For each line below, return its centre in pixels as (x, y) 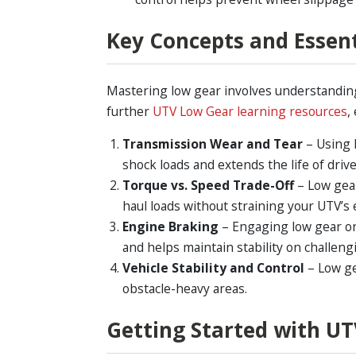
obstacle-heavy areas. (184, 289)
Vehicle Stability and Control (213, 268)
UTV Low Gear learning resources (250, 111)
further (130, 111)
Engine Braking (170, 227)
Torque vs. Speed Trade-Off (208, 186)
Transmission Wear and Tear (212, 144)
